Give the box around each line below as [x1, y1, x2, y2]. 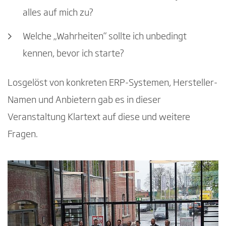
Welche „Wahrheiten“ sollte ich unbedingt [23, 32, 187, 42]
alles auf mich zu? [23, 8, 93, 18]
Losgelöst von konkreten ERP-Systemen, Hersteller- [8, 79, 217, 88]
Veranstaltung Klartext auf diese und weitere [8, 113, 190, 123]
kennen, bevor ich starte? [23, 49, 124, 59]
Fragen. [8, 130, 38, 140]
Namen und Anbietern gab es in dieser [8, 96, 161, 105]
